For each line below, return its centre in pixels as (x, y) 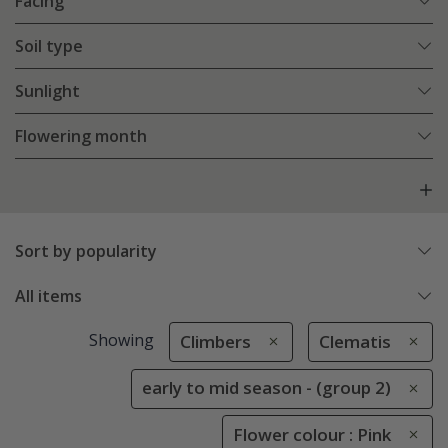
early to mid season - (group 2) (266, 388)
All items (48, 296)
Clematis (355, 342)
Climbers (215, 342)
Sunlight (47, 91)
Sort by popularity (86, 251)
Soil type (49, 46)
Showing (121, 340)
